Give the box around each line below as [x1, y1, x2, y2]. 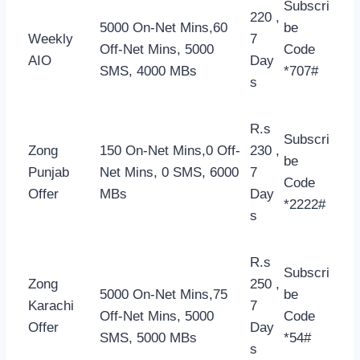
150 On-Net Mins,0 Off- [100, 142, 240, 158]
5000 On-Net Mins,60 [100, 19, 227, 35]
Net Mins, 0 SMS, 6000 [100, 164, 239, 180]
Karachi [28, 297, 74, 313]
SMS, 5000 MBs [100, 329, 197, 346]
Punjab [28, 164, 69, 180]
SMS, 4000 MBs [100, 63, 197, 79]
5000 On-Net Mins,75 [100, 286, 227, 302]
